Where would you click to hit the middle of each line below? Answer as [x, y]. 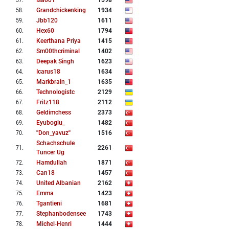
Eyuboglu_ [51, 123]
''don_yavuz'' [53, 133]
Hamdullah [52, 163]
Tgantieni [49, 204]
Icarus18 [48, 72]
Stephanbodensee [61, 214]
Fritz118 [48, 102]
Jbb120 [47, 21]
